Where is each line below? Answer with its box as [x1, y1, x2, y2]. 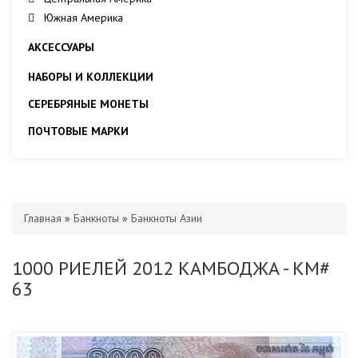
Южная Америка [44, 10, 123, 25]
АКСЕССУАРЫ [28, 40, 94, 54]
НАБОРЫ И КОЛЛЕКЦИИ [28, 70, 153, 84]
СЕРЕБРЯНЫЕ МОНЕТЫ [28, 97, 149, 111]
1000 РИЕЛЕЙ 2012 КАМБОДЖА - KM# [12, 256, 330, 280]
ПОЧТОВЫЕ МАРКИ [28, 124, 129, 138]
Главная [24, 211, 62, 225]
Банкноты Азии [131, 211, 202, 225]
